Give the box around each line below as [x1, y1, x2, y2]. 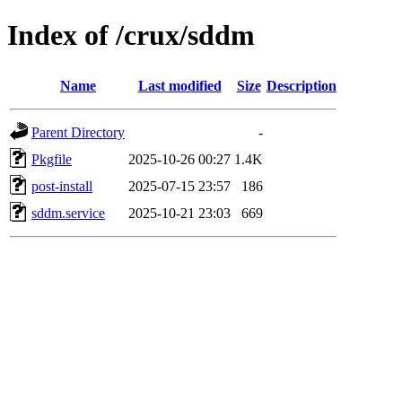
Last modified [137, 77, 222, 93]
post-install [31, 178, 92, 194]
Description [267, 77, 336, 93]
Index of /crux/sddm [7, 19, 255, 52]
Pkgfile [31, 151, 72, 167]
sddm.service [31, 205, 105, 221]
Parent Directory [31, 124, 125, 140]
